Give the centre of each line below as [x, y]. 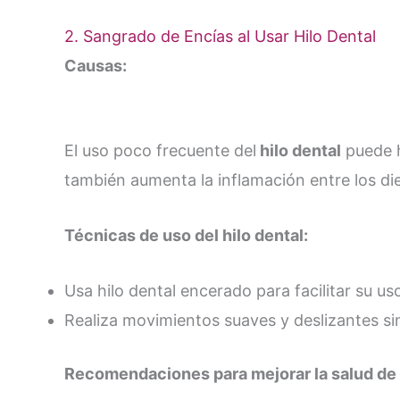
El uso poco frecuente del [160, 151]
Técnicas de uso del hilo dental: [186, 235]
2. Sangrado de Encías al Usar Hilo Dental [220, 37]
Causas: [96, 66]
